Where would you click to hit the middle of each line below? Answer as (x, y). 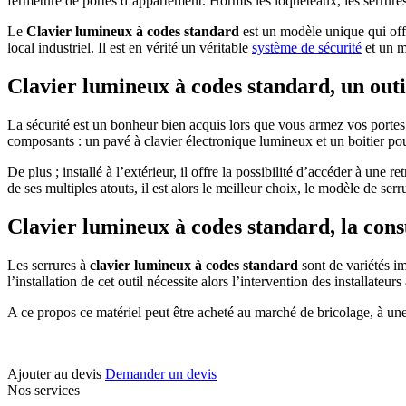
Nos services (43, 390)
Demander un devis (161, 373)
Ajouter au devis (54, 373)
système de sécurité (307, 47)
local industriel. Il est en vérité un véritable (130, 47)
